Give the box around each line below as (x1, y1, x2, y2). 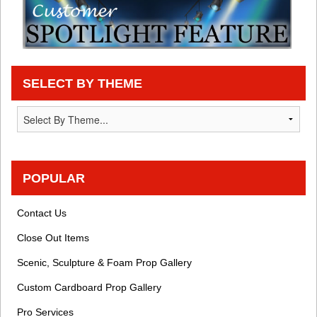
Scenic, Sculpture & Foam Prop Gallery (17, 257, 192, 269)
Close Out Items (17, 232, 89, 244)
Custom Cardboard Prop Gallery (17, 282, 161, 294)
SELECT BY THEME (23, 76, 142, 91)
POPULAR (23, 171, 85, 186)
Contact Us (17, 207, 67, 219)
